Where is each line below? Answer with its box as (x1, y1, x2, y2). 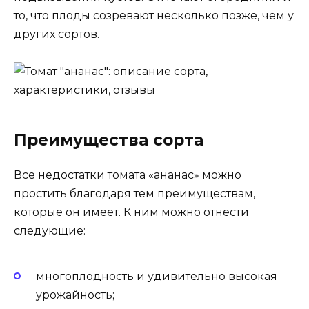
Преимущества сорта (14, 130, 203, 150)
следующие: (14, 224, 86, 238)
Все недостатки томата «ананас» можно (14, 168, 241, 182)
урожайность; (36, 288, 114, 301)
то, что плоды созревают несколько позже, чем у (14, 9, 294, 23)
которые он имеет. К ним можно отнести (14, 206, 249, 219)
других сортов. (14, 28, 99, 41)
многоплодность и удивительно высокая (36, 269, 277, 283)
